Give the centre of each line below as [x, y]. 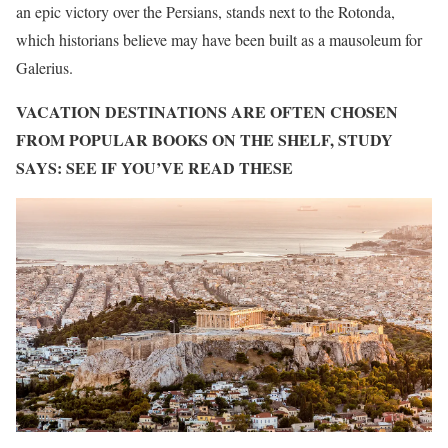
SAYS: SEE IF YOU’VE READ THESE [154, 167]
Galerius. [47, 67]
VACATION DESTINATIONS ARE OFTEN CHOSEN [207, 111]
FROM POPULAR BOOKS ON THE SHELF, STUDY [204, 139]
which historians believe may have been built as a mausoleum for [219, 39]
